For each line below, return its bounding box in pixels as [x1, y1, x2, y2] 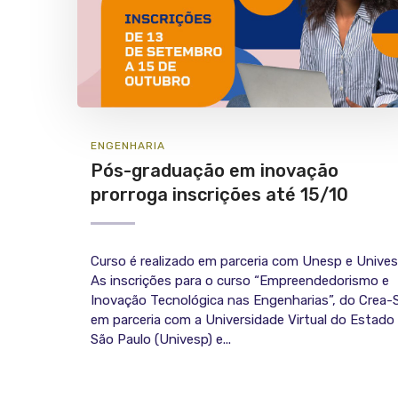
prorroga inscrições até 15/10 [91, 184, 348, 206]
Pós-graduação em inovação [91, 160, 338, 182]
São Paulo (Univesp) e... [91, 331, 231, 348]
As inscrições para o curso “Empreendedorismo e [91, 273, 389, 290]
